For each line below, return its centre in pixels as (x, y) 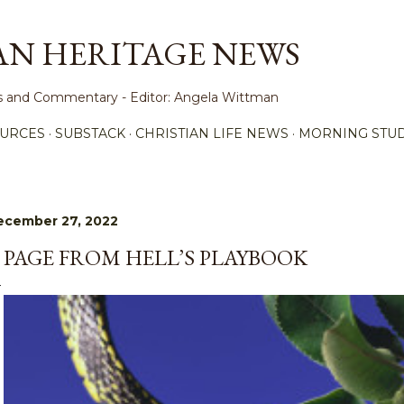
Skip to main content (202, 23)
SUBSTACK (90, 133)
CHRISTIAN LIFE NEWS (212, 133)
